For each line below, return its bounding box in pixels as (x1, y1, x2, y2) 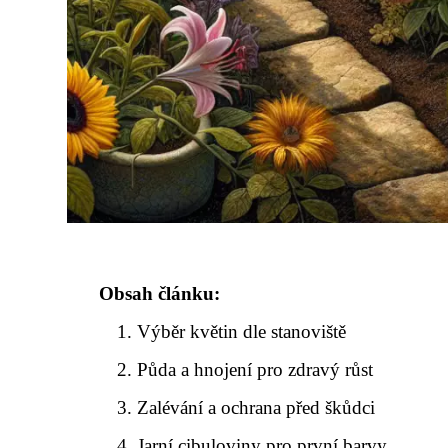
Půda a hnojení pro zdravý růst (137, 359, 374, 380)
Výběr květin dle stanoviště (137, 321, 347, 342)
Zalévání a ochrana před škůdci (137, 397, 376, 418)
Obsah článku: (99, 283, 220, 304)
